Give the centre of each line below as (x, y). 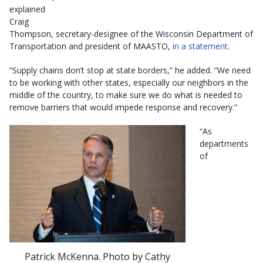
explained (27, 9)
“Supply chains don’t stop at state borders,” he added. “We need (130, 70)
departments (224, 143)
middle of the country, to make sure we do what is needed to (126, 95)
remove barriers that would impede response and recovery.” (123, 107)
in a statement (200, 46)
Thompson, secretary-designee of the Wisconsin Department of (131, 33)
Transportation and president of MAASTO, (91, 46)
